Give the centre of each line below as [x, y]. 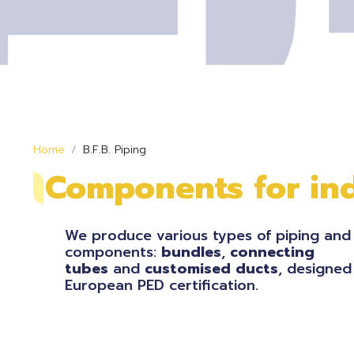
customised [188, 269]
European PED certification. [162, 285]
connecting [272, 252]
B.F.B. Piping [115, 150]
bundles [191, 252]
